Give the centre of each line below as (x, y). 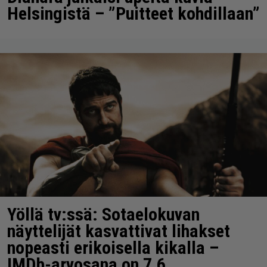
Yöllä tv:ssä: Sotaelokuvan (103, 214)
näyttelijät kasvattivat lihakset (119, 231)
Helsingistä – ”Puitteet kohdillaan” (133, 14)
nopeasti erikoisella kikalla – (113, 247)
